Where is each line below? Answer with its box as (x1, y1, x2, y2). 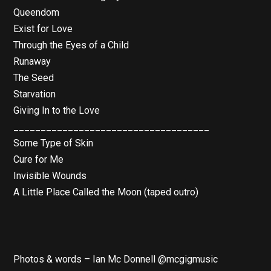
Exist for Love (13, 23, 73, 35)
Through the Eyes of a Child (13, 39, 129, 51)
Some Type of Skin (13, 137, 94, 149)
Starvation (13, 88, 56, 100)
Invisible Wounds (13, 170, 87, 182)
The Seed (13, 72, 54, 84)
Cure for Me (13, 154, 64, 166)
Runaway (13, 56, 51, 68)
